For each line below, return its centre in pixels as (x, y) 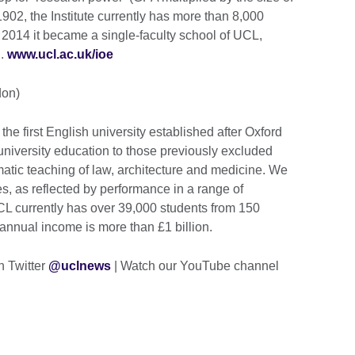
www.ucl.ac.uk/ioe (60, 55)
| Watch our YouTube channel (197, 266)
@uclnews (80, 266)
